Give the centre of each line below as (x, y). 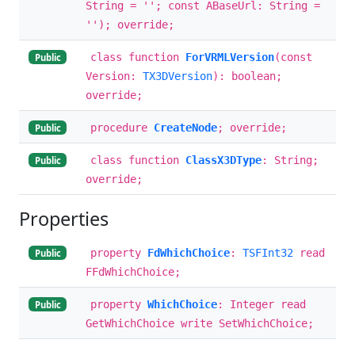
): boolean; (247, 76)
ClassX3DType (223, 160)
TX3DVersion (177, 76)
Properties (64, 218)
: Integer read (261, 304)
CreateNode (185, 127)
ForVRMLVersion (230, 57)
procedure (122, 127)
